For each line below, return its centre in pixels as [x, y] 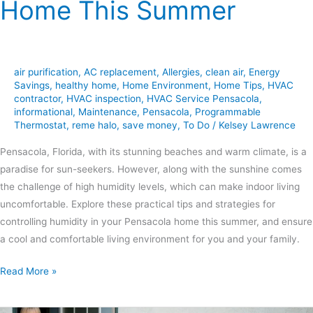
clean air [224, 72]
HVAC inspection [104, 98]
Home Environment [165, 85]
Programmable [228, 111]
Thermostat [40, 125]
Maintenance [108, 111]
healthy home [86, 85]
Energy [264, 72]
